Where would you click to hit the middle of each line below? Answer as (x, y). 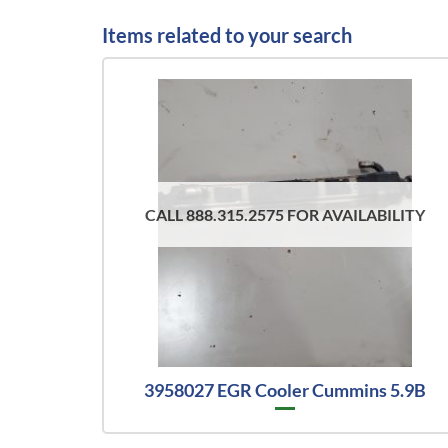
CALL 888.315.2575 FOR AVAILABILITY (285, 215)
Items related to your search (227, 34)
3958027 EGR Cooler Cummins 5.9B (285, 390)
